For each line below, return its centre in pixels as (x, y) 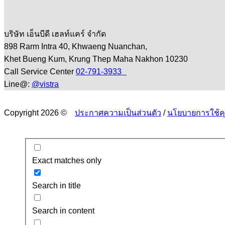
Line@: (18, 84)
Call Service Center (40, 71)
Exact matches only (67, 161)
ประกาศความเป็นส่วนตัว (118, 113)
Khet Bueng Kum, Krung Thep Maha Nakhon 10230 (98, 59)
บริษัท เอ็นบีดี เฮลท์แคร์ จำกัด (58, 34)
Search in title (57, 186)
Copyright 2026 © (39, 113)
